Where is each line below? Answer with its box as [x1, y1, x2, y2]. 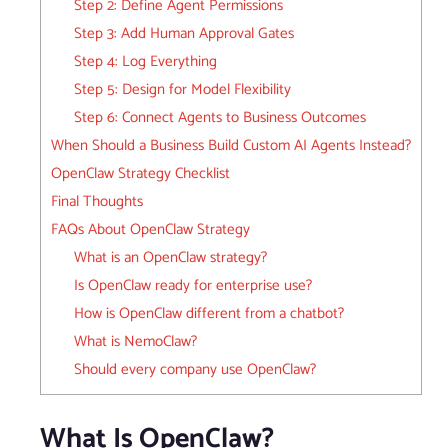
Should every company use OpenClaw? [73, 357, 316, 383]
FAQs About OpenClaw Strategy [51, 217, 250, 243]
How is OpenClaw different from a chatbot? [73, 301, 344, 327]
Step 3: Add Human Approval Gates [73, 21, 294, 47]
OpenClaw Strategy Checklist [51, 161, 230, 187]
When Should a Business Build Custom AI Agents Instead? [51, 133, 411, 159]
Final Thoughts [51, 189, 143, 215]
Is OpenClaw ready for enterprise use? [73, 273, 312, 299]
